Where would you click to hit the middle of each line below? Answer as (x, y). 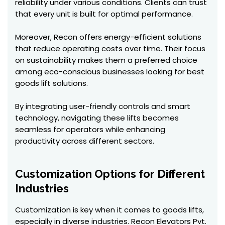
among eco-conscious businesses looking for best (110, 72)
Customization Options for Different (110, 174)
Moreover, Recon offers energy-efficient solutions (108, 37)
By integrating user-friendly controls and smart (103, 106)
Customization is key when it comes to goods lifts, (109, 210)
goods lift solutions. (51, 83)
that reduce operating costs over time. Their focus (110, 48)
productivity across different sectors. (85, 141)
